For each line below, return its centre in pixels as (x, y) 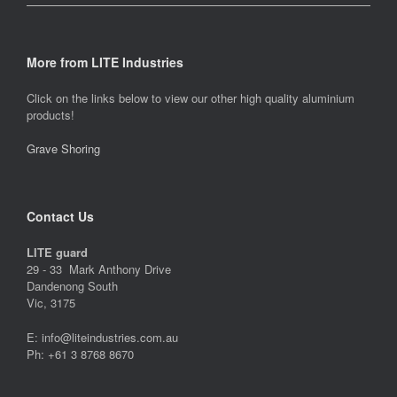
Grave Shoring (63, 149)
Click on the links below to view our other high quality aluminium (191, 97)
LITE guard (57, 253)
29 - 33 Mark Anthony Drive (99, 269)
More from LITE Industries (105, 62)
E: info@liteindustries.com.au (102, 337)
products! (51, 114)
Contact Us (60, 217)
